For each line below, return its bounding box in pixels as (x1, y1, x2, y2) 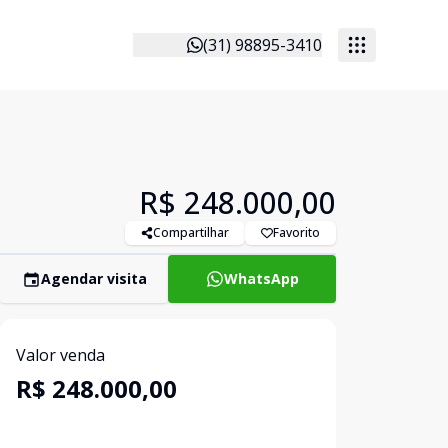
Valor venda (16, 344, 105, 366)
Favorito (273, 224, 320, 241)
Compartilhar (153, 224, 229, 241)
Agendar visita (40, 269, 147, 288)
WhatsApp (223, 269, 299, 288)
